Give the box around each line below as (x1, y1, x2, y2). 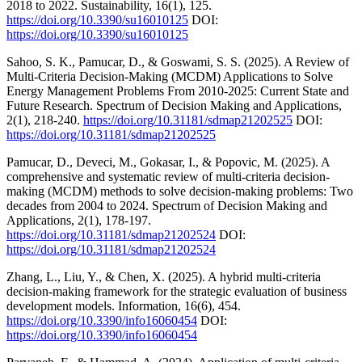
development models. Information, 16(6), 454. (6, 298, 241, 313)
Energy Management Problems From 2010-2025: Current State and (6, 83, 349, 98)
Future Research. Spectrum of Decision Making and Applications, (6, 98, 342, 112)
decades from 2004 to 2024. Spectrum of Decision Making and (6, 198, 327, 213)
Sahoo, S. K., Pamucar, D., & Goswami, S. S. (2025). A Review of (6, 54, 349, 69)
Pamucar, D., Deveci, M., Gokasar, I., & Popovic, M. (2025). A (6, 154, 330, 169)
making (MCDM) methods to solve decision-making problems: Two (6, 183, 353, 198)
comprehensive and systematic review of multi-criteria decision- (6, 169, 330, 183)
